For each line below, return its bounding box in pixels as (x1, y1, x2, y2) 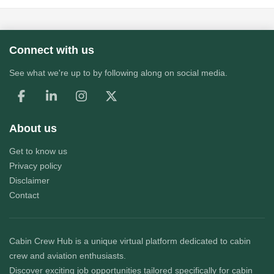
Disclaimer (9, 176, 50, 186)
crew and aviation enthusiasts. (9, 251, 126, 261)
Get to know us (9, 146, 67, 157)
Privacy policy (9, 161, 62, 171)
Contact (9, 190, 39, 201)
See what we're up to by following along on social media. (9, 68, 228, 78)
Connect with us (9, 44, 94, 57)
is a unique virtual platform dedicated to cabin (73, 236, 251, 246)
